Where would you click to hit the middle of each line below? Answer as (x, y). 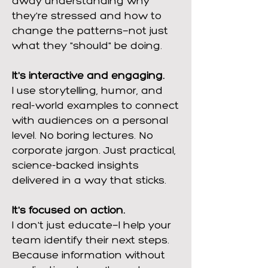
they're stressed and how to (87, 16)
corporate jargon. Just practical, (94, 151)
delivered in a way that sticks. (89, 181)
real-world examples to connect (95, 106)
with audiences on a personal (90, 121)
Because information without (89, 256)
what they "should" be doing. (87, 46)
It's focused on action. (68, 211)
